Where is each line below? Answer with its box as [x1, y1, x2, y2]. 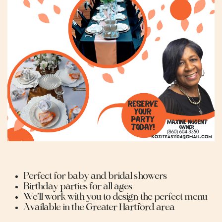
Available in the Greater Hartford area [23, 203, 175, 212]
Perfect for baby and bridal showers [23, 171, 166, 181]
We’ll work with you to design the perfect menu [23, 192, 207, 202]
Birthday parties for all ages [23, 182, 132, 191]
